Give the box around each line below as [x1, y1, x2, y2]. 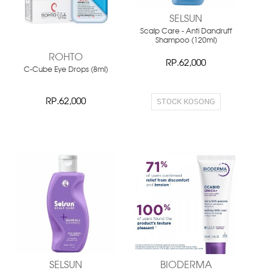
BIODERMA [160, 260, 212, 271]
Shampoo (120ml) [155, 37, 217, 44]
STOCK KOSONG [157, 95, 216, 107]
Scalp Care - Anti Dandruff [140, 27, 232, 35]
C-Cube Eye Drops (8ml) [24, 66, 108, 74]
